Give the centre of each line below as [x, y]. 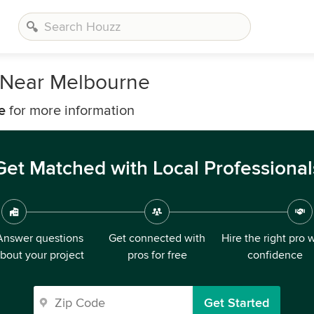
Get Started [237, 303]
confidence [275, 255]
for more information [70, 111]
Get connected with [157, 238]
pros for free [157, 255]
